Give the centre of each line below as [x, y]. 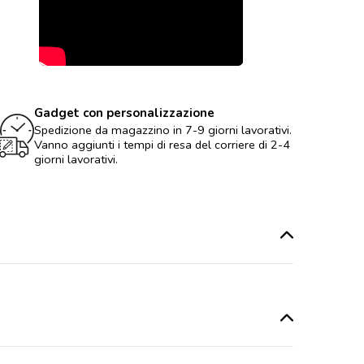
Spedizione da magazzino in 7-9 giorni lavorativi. [162, 130]
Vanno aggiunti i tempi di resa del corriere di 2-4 [162, 144]
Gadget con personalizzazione [124, 113]
